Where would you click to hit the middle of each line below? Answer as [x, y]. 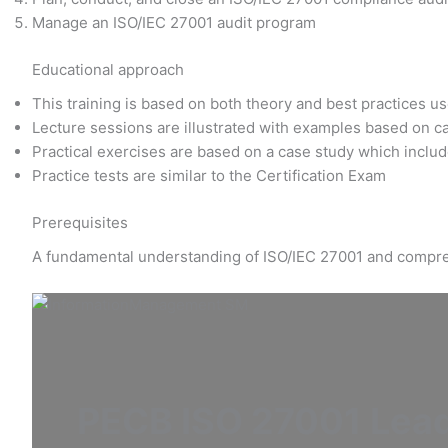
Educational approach [108, 69]
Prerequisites [80, 222]
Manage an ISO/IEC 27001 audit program [174, 22]
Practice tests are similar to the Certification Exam [209, 175]
